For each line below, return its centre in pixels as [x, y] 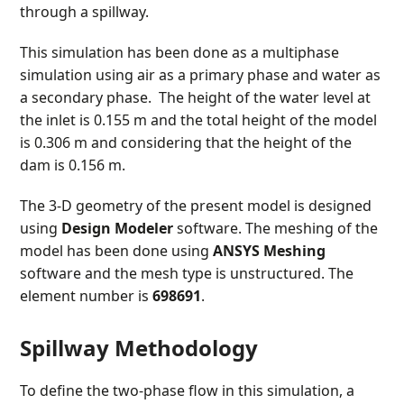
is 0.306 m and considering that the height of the [186, 142]
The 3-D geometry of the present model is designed [196, 206]
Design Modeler [118, 228]
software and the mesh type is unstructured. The [187, 273]
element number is [87, 296]
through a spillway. [85, 12]
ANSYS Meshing [270, 251]
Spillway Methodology [139, 348]
